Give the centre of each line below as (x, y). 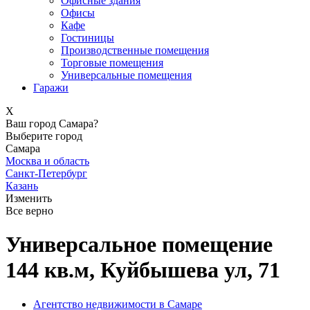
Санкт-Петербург (46, 173)
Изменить (29, 198)
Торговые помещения (112, 63)
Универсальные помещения (126, 75)
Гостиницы (88, 38)
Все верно (29, 211)
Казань (22, 186)
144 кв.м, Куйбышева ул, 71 (143, 270)
